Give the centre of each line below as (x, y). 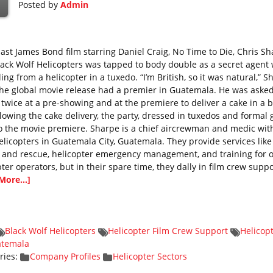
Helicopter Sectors (150, 256)
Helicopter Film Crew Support (168, 231)
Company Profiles (65, 256)
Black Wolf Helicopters (50, 231)
